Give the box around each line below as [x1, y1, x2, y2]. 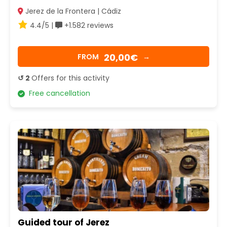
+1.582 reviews [62, 20, 113, 31]
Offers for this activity [31, 73, 109, 84]
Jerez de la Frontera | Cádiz [23, 6, 121, 17]
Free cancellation [25, 88, 90, 99]
